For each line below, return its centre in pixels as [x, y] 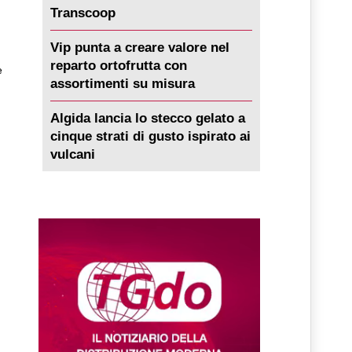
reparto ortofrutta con [118, 66]
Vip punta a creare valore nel [139, 48]
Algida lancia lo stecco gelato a [147, 119]
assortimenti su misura [122, 84]
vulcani [72, 155]
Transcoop [82, 13]
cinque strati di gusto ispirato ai [150, 137]
